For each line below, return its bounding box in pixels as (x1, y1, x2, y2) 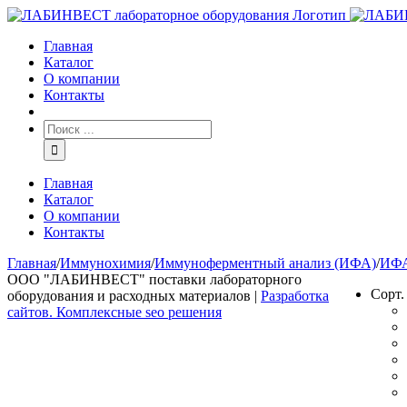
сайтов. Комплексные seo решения (7, 304, 222, 320)
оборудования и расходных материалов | (7, 288, 261, 303)
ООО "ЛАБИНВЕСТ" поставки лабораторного (7, 272, 302, 287)
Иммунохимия (60, 255, 151, 271)
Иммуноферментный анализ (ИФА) (154, 255, 376, 271)
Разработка (261, 288, 329, 303)
